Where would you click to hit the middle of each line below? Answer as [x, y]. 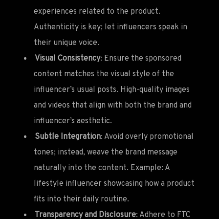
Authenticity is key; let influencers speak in [110, 27]
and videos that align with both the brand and [113, 105]
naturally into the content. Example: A [102, 168]
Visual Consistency [67, 58]
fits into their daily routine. [81, 199]
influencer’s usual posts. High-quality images [112, 90]
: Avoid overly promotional [147, 137]
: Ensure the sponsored [141, 58]
